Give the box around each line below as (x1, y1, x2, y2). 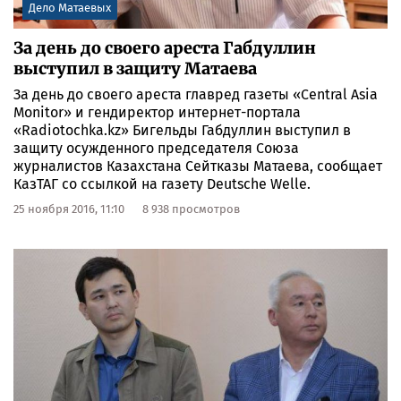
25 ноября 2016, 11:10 (13, 202, 124, 217)
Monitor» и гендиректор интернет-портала (13, 104, 301, 122)
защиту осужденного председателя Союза (13, 140, 299, 158)
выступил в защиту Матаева (13, 58, 257, 80)
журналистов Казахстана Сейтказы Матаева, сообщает (13, 158, 382, 175)
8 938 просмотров (142, 202, 240, 217)
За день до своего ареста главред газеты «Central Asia (13, 86, 378, 104)
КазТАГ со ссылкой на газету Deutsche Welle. (13, 175, 311, 193)
